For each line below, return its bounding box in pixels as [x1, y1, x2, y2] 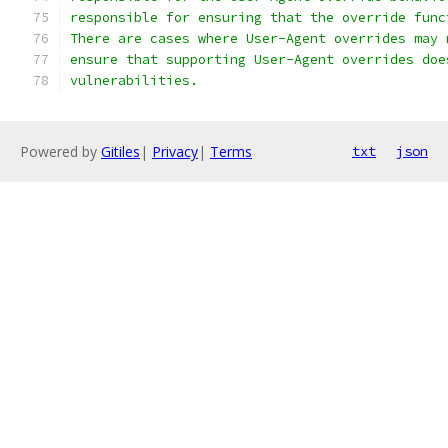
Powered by [20, 142, 101, 161]
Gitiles [101, 142, 140, 161]
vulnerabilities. [70, 72, 198, 89]
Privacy [152, 142, 198, 161]
